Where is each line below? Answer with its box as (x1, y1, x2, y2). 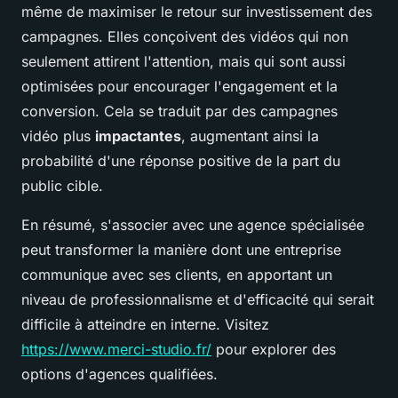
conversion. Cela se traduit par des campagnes (21, 101, 338, 120)
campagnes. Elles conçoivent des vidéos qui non (21, 27, 348, 45)
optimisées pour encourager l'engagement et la (21, 76, 338, 95)
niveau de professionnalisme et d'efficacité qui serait (21, 290, 374, 308)
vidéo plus (21, 126, 95, 145)
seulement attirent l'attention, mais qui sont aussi (21, 52, 346, 70)
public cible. (21, 176, 103, 195)
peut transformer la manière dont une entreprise (21, 240, 341, 259)
